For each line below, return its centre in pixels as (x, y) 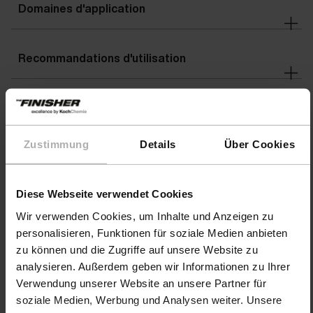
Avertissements (62, 108)
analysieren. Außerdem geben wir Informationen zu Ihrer (153, 266)
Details (158, 144)
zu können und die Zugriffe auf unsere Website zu (137, 249)
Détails (38, 158)
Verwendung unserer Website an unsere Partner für (141, 283)
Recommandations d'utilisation (102, 58)
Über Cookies (260, 144)
